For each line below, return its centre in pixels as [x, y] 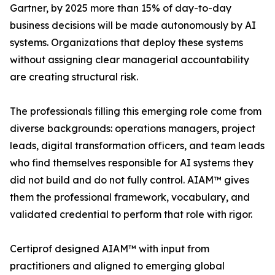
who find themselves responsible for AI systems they [132, 163]
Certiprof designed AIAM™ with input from [110, 249]
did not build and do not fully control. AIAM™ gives [130, 180]
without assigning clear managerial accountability [130, 60]
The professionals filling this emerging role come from [136, 111]
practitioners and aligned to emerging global [117, 266]
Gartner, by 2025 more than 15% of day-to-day [121, 8]
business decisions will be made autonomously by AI [133, 25]
